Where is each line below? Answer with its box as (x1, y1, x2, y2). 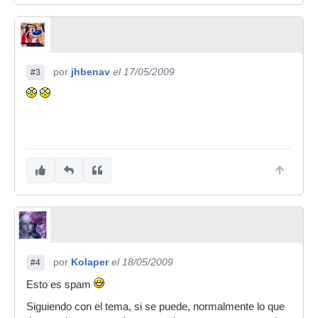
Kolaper (71, 256, 109, 268)
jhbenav (71, 66, 110, 77)
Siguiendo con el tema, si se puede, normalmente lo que (26, 301, 285, 312)
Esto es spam (26, 279, 94, 290)
